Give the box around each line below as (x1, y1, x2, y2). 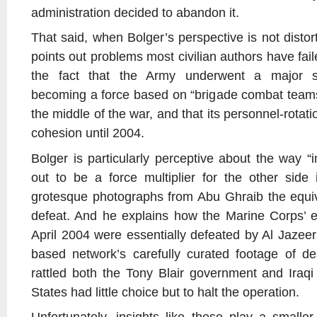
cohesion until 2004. (31, 125, 144, 141)
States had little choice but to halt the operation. (31, 284, 299, 299)
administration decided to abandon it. (31, 4, 239, 20)
